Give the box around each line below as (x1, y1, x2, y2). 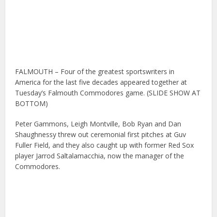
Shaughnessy (15, 130, 57, 139)
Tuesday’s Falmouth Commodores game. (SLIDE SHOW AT (15, 88, 201, 98)
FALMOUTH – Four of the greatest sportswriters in (15, 67, 175, 77)
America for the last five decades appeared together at (15, 77, 187, 87)
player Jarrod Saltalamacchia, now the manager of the (15, 151, 185, 161)
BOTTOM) (15, 99, 48, 108)
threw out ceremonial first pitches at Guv (58, 130, 186, 139)
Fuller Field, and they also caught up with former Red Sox (15, 140, 194, 150)
